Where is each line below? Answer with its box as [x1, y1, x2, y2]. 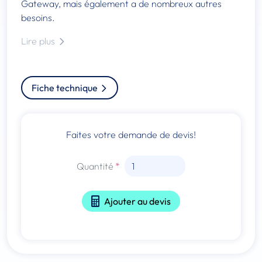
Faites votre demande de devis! [66, 128, 196, 140]
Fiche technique [32, 81, 99, 94]
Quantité [77, 160, 113, 172]
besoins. [21, 11, 57, 23]
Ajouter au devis [104, 195, 171, 207]
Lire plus [21, 35, 57, 47]
